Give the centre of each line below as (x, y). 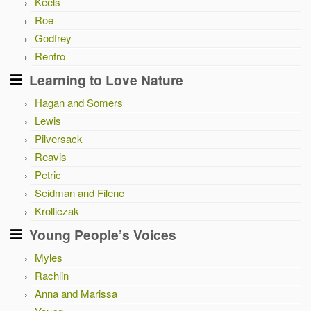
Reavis (51, 157)
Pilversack (59, 138)
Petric (48, 175)
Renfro (50, 56)
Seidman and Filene (79, 193)
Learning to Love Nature (106, 80)
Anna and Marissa (76, 293)
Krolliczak (57, 211)
